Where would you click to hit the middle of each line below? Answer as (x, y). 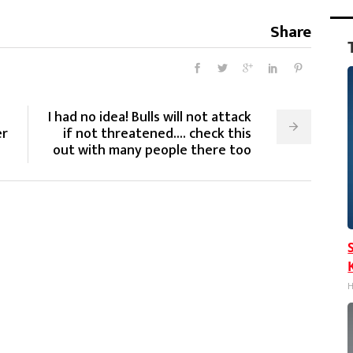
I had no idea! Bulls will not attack (149, 117)
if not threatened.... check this (157, 134)
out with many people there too (152, 150)
